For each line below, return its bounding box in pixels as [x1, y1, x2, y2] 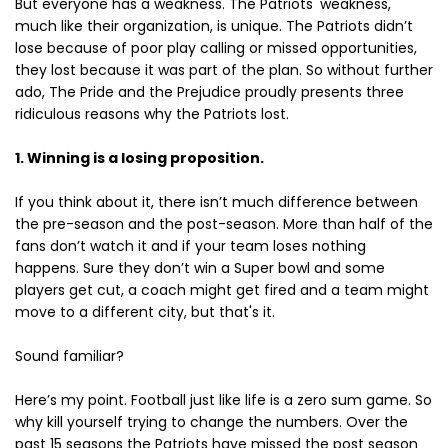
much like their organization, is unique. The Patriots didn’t [15, 16, 413, 37]
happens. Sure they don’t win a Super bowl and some [15, 258, 385, 279]
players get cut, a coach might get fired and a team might [15, 280, 429, 301]
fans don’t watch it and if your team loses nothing [15, 236, 366, 257]
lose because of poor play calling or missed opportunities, [15, 38, 417, 59]
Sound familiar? [15, 346, 124, 367]
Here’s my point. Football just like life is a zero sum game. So [15, 390, 432, 411]
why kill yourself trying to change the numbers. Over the [15, 412, 408, 433]
